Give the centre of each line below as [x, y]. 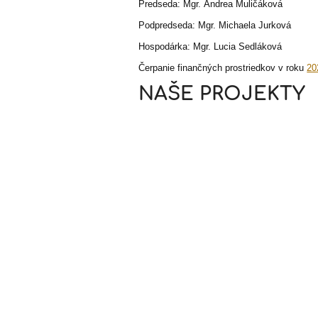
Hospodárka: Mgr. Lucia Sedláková [210, 46]
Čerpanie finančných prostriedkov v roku [223, 67]
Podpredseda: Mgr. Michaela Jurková [215, 25]
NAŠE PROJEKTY [222, 94]
